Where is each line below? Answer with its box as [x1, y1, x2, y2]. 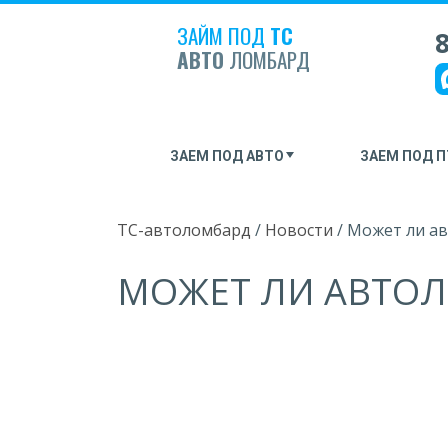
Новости [265, 219, 333, 241]
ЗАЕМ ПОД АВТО [169, 148, 284, 164]
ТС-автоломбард [117, 219, 251, 241]
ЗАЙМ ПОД [177, 20, 270, 51]
